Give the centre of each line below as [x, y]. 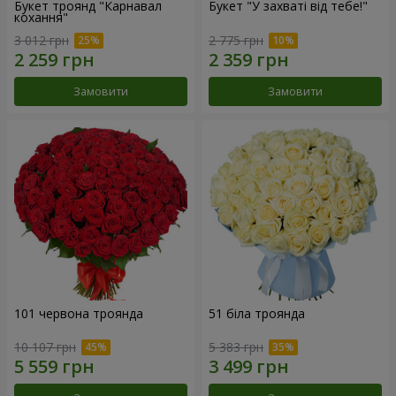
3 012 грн [42, 40]
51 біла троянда [257, 313]
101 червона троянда [79, 313]
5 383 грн [236, 347]
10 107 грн [45, 347]
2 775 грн [236, 40]
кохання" [41, 17]
